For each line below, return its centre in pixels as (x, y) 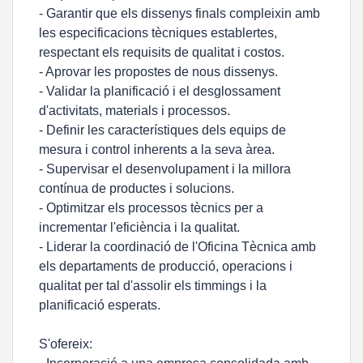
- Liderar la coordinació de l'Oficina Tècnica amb (177, 247)
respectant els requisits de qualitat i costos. (162, 52)
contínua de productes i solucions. (137, 188)
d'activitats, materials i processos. (135, 111)
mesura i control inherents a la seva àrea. (157, 149)
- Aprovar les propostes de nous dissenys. (158, 72)
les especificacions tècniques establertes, (158, 33)
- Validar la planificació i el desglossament (160, 91)
